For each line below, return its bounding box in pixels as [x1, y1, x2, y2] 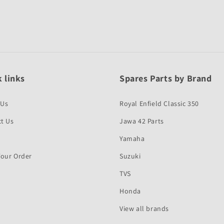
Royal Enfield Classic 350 [119, 99, 199, 108]
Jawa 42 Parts [119, 116, 164, 125]
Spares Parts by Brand [119, 72, 212, 84]
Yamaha [119, 134, 145, 143]
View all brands [119, 204, 169, 213]
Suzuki [119, 151, 141, 160]
